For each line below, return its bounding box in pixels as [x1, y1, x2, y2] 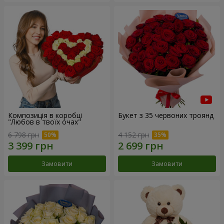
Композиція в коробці [8, 110, 82, 120]
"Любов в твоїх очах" [8, 117, 81, 127]
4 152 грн [118, 129, 149, 139]
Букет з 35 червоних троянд [118, 110, 213, 120]
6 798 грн [8, 129, 39, 139]
